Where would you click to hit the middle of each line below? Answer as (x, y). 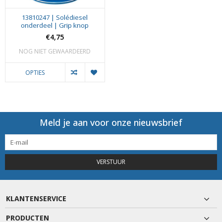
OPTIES (35, 72)
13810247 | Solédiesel (55, 17)
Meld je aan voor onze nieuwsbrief (111, 122)
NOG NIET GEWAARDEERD (55, 51)
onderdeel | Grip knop (55, 25)
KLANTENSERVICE (36, 198)
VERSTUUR (111, 162)
